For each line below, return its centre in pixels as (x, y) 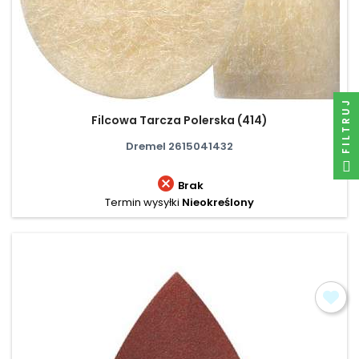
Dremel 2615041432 (179, 146)
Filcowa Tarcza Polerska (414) (179, 120)
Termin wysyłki (142, 202)
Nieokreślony (218, 202)
